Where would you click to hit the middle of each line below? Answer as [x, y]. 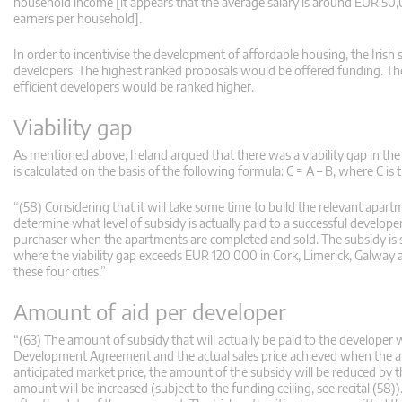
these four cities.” [60, 272]
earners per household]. [78, 19]
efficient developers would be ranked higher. [134, 87]
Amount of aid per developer [150, 312]
